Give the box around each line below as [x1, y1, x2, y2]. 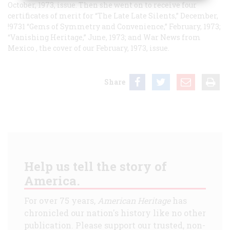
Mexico [8, 43, 34, 53]
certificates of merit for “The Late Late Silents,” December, [8, 10, 218, 21]
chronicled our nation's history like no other [24, 207, 206, 218]
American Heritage [98, 195, 170, 206]
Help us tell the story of [24, 158, 167, 175]
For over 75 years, [24, 195, 98, 206]
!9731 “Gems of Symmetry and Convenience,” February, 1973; [8, 21, 221, 31]
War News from [143, 32, 201, 42]
